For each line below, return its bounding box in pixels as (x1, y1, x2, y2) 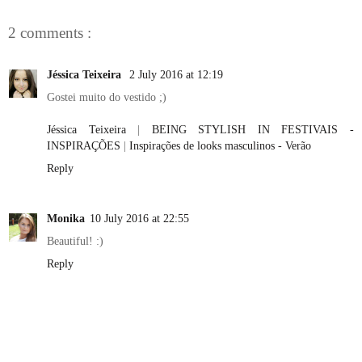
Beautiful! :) (47, 234, 103, 248)
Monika (47, 212, 85, 225)
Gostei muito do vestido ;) (47, 90, 166, 104)
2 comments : (8, 23, 91, 41)
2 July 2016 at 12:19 (129, 68, 223, 82)
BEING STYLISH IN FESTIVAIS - (151, 123, 355, 137)
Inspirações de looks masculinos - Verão (129, 139, 311, 153)
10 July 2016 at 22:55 (90, 212, 189, 225)
